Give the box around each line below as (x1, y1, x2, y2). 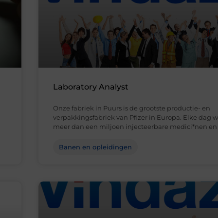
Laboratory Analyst (53, 82, 128, 92)
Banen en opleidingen (59, 143, 132, 151)
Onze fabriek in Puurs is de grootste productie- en (53, 104, 210, 112)
